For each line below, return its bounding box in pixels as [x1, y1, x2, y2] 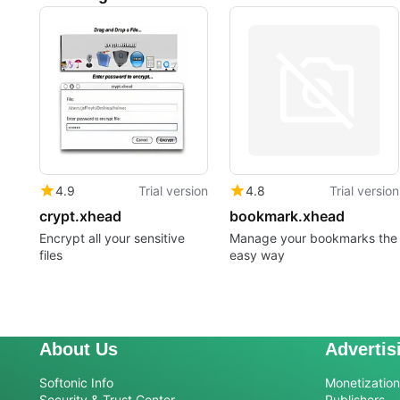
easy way [229, 247, 286, 263]
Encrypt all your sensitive [39, 230, 185, 246]
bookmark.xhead [229, 207, 346, 226]
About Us [39, 338, 118, 359]
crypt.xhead [39, 207, 121, 226]
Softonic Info [39, 374, 113, 390]
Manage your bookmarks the [229, 230, 398, 246]
